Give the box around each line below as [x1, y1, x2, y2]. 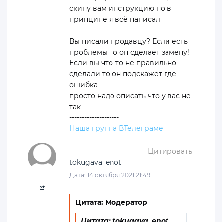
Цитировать [148, 146, 192, 156]
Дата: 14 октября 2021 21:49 [69, 171, 150, 179]
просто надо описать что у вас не [69, 91, 191, 100]
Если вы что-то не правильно [69, 58, 176, 67]
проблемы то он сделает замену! [69, 47, 189, 56]
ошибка [69, 80, 98, 89]
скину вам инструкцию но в [69, 3, 171, 13]
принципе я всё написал [69, 14, 160, 24]
